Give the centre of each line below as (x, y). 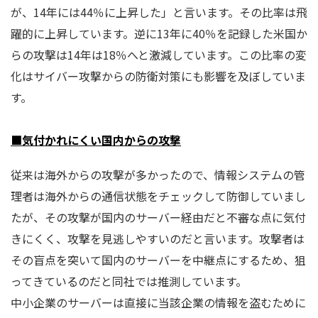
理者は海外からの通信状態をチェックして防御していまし (158, 196)
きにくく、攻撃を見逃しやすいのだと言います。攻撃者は (158, 239)
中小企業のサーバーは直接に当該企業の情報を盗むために (158, 303)
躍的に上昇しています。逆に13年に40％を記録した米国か (159, 34)
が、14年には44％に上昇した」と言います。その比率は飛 (159, 12)
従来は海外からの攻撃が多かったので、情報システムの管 (158, 175)
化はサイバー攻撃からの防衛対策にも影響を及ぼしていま (158, 76)
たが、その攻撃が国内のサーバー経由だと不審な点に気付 (158, 218)
